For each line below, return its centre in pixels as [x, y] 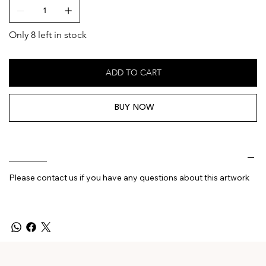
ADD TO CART [134, 72]
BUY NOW [134, 107]
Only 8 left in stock [48, 34]
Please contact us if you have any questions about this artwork [129, 177]
